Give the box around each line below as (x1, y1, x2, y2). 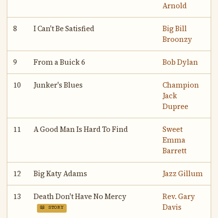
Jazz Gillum (163, 169, 203, 179)
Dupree (163, 102, 189, 112)
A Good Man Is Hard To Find (34, 125, 128, 135)
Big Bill (163, 24, 187, 34)
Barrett (163, 146, 187, 156)
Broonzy (163, 35, 193, 45)
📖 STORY (40, 205, 64, 211)
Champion (163, 80, 200, 91)
